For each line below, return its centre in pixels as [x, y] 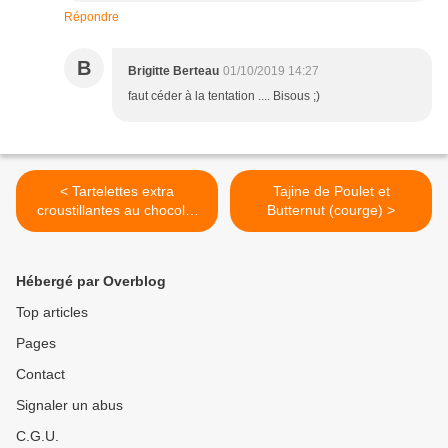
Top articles [52, 312]
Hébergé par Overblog [91, 281]
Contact [40, 374]
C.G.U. [37, 436]
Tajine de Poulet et [331, 191]
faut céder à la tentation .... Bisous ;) [224, 96]
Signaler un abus [69, 405]
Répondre [91, 17]
